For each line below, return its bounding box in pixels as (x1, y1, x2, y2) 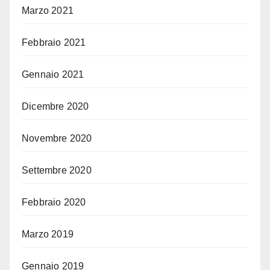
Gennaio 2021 (22, 69, 84, 80)
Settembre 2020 (22, 165, 92, 175)
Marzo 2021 (22, 5, 74, 16)
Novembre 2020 (22, 133, 92, 143)
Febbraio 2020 (22, 196, 86, 207)
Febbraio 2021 (22, 37, 86, 48)
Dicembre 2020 (22, 101, 89, 111)
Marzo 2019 (22, 228, 74, 239)
